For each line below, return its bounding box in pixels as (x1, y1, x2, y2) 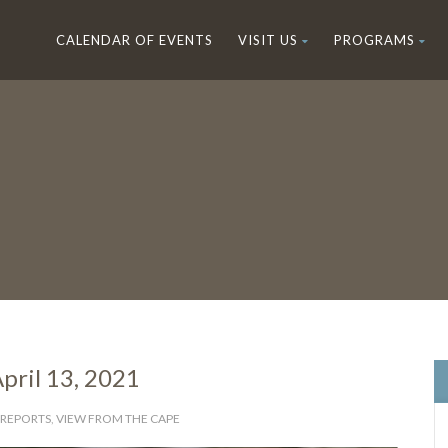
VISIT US (238, 32, 298, 48)
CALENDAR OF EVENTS (56, 32, 213, 48)
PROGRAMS (334, 32, 415, 48)
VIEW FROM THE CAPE (56, 411, 180, 426)
